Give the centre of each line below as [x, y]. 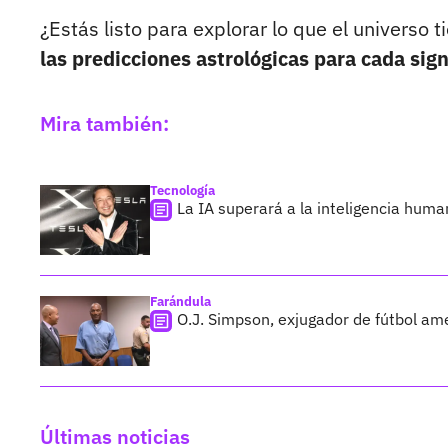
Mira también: [104, 124]
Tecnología [182, 191]
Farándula [180, 302]
